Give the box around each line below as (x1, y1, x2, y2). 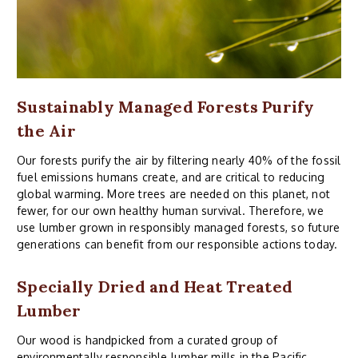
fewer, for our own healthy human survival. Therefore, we (17, 203, 324, 217)
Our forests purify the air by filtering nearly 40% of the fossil (17, 153, 341, 167)
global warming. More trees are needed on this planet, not (17, 186, 330, 201)
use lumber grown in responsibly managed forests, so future (17, 220, 340, 234)
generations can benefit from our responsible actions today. (17, 237, 338, 251)
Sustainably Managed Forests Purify (17, 96, 315, 117)
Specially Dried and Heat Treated (17, 276, 292, 296)
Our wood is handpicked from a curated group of (17, 332, 278, 347)
